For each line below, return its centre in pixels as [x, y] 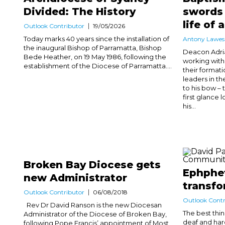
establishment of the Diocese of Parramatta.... [98, 66]
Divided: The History [80, 11]
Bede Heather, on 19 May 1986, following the [95, 57]
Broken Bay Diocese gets [92, 164]
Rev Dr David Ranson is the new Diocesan [93, 205]
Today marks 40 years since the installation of [96, 38]
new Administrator [75, 178]
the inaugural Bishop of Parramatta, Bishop [93, 47]
